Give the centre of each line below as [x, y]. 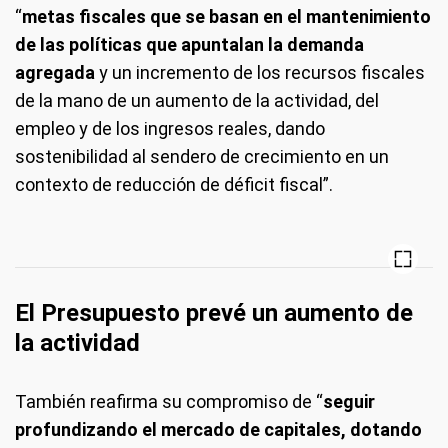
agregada [55, 72]
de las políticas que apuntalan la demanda [189, 44]
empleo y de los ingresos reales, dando [170, 128]
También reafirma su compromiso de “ [169, 401]
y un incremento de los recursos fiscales [260, 72]
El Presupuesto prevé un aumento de [214, 312]
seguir [349, 401]
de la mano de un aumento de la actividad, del [197, 100]
